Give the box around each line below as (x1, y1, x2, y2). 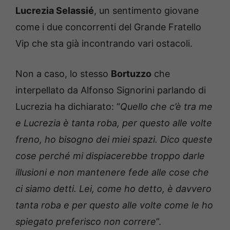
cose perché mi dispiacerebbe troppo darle (15, 150, 205, 162)
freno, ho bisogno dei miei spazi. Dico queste (15, 134, 213, 145)
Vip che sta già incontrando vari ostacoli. (15, 38, 193, 49)
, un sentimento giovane (94, 5, 199, 16)
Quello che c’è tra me (120, 101, 213, 112)
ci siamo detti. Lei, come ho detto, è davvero (15, 183, 212, 195)
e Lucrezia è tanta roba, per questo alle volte (15, 118, 212, 129)
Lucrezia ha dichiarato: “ (15, 101, 120, 112)
